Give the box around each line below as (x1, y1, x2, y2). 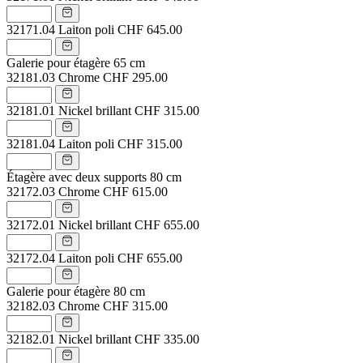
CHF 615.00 (103, 184, 168, 199)
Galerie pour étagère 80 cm (6, 284, 145, 298)
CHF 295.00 (103, 70, 168, 84)
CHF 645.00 (117, 22, 182, 36)
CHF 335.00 (135, 331, 199, 346)
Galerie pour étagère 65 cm (6, 55, 145, 70)
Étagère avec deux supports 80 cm (6, 169, 181, 184)
